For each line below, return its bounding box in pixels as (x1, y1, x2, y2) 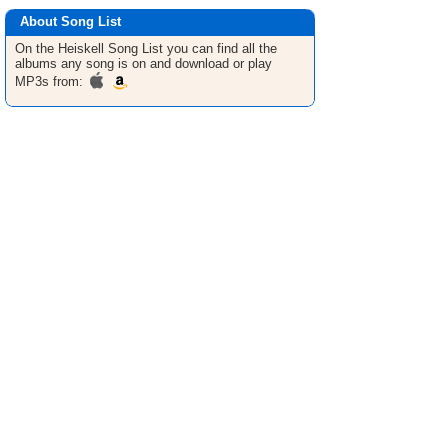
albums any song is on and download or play (15, 56, 272, 71)
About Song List (20, 14, 121, 29)
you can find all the (163, 41, 277, 56)
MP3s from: (15, 73, 87, 89)
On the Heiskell (15, 41, 108, 56)
